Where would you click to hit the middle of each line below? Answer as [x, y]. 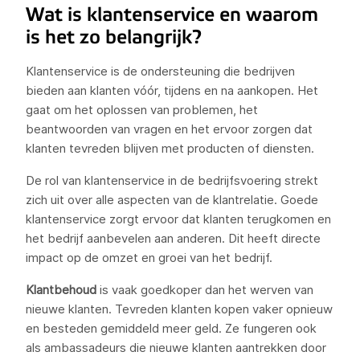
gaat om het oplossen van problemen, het [142, 110]
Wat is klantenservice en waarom [172, 15]
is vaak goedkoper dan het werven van [205, 290]
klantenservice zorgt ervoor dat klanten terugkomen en [178, 219]
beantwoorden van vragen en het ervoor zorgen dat [169, 129]
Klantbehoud [61, 290]
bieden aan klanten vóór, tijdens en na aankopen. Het [172, 90]
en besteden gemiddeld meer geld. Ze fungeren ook [171, 328]
